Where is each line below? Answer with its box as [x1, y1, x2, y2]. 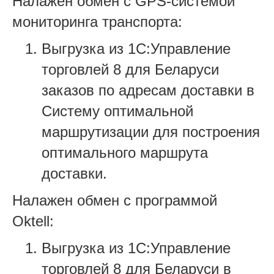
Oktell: [12, 212, 54, 229]
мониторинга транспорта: [12, 13, 182, 30]
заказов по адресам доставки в [42, 81, 254, 98]
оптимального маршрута [42, 144, 208, 161]
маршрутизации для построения [42, 123, 260, 140]
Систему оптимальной [42, 102, 193, 119]
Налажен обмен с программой [12, 191, 217, 209]
